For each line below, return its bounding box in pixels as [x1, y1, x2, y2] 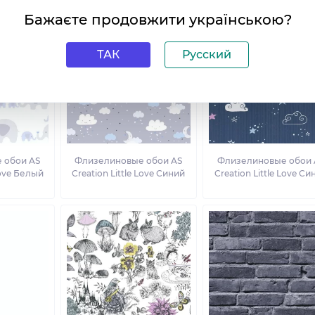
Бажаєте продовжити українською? [23, 11, 292, 29]
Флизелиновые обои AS [75, 155, 183, 167]
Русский [182, 48, 231, 62]
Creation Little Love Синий [72, 168, 186, 179]
